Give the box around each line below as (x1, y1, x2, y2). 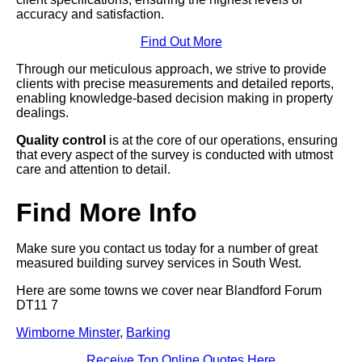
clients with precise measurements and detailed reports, (16, 77, 334, 91)
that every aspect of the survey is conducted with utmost (16, 148, 333, 162)
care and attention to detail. (16, 162, 170, 177)
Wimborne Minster (16, 326, 120, 340)
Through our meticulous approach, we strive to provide (16, 62, 326, 77)
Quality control (16, 133, 106, 148)
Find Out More (140, 35, 222, 49)
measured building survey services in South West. (16, 256, 301, 271)
